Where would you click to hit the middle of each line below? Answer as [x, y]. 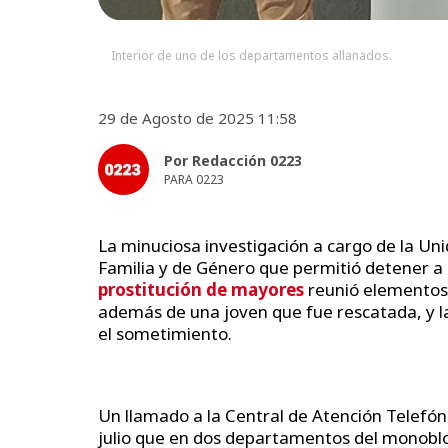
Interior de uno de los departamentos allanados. [251, 55]
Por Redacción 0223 [233, 160]
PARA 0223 [194, 179]
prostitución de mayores [201, 289]
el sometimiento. [165, 333]
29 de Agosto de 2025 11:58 [197, 117]
